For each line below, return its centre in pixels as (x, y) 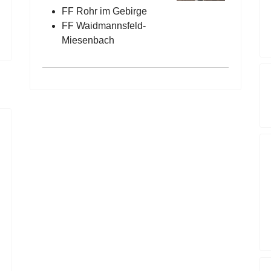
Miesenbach (88, 40)
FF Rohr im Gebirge (104, 11)
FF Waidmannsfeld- (104, 26)
